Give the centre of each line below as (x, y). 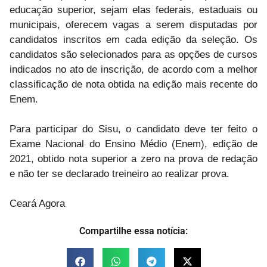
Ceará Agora (37, 203)
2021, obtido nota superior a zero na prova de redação (133, 159)
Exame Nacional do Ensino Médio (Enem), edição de (133, 144)
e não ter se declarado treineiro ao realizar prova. (119, 173)
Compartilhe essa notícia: (133, 231)
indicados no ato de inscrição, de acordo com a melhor (133, 69)
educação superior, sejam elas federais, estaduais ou (133, 10)
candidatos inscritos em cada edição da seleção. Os (133, 39)
